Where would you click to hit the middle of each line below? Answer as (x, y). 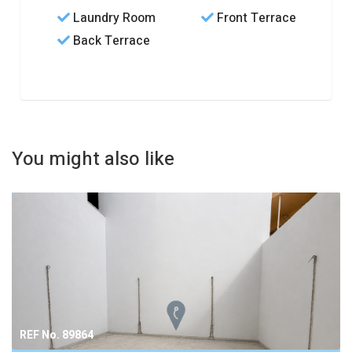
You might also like (93, 159)
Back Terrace (110, 41)
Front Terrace (255, 18)
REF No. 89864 (57, 335)
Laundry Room (113, 18)
